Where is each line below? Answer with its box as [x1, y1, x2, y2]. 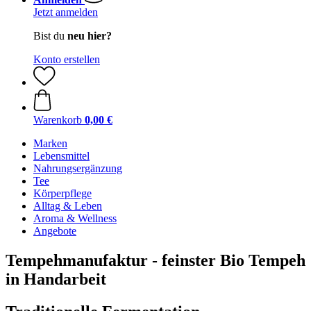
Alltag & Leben [33, 200, 102, 212]
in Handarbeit [6, 269, 106, 288]
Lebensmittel [33, 150, 90, 162]
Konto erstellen [33, 53, 100, 65]
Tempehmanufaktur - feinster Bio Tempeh [6, 251, 305, 269]
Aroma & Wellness [33, 212, 117, 224]
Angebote [33, 225, 76, 237]
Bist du [33, 30, 67, 42]
